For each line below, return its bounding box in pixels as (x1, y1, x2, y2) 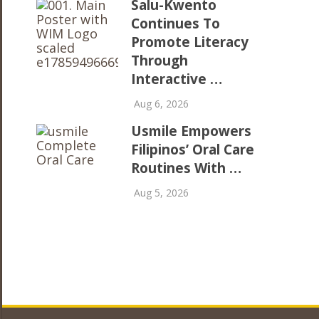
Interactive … (131, 69, 223, 88)
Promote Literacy (131, 32, 249, 51)
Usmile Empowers (131, 121, 252, 140)
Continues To (131, 14, 221, 33)
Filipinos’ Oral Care (131, 140, 255, 159)
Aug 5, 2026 (131, 185, 189, 199)
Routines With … (131, 158, 242, 177)
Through (131, 51, 189, 70)
